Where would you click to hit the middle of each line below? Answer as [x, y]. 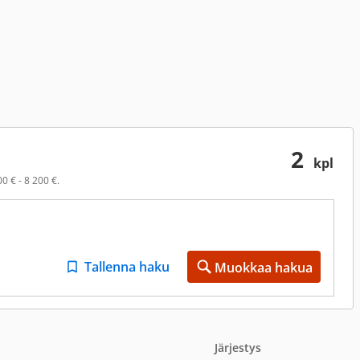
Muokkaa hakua [264, 268]
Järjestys [238, 348]
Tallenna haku [127, 266]
